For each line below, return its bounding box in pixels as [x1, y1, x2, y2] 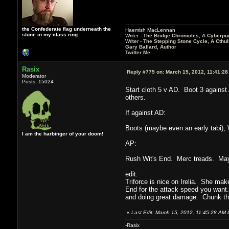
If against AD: [125, 108, 166, 117]
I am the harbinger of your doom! [21, 130, 103, 136]
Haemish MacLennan [125, 27, 175, 33]
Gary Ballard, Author [125, 43, 176, 50]
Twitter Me [125, 49, 150, 55]
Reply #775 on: [126, 68, 164, 75]
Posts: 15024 [21, 78, 54, 84]
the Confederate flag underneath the [21, 26, 111, 32]
